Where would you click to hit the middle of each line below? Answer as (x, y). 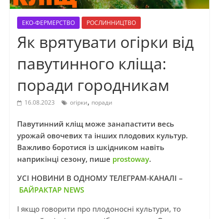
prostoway (131, 159)
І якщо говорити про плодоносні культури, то (99, 209)
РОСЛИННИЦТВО (111, 23)
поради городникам (93, 85)
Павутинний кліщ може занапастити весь (95, 124)
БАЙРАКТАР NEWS (51, 190)
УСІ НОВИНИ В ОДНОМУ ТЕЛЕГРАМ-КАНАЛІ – (100, 178)
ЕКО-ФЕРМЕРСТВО (48, 23)
